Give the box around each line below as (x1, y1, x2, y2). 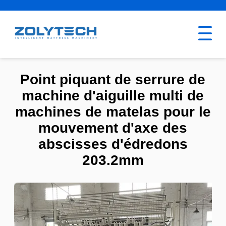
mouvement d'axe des (38, 120, 188, 136)
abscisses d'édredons (38, 136, 188, 152)
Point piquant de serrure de (20, 72, 206, 88)
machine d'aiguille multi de (22, 88, 204, 104)
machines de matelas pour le (15, 104, 211, 120)
